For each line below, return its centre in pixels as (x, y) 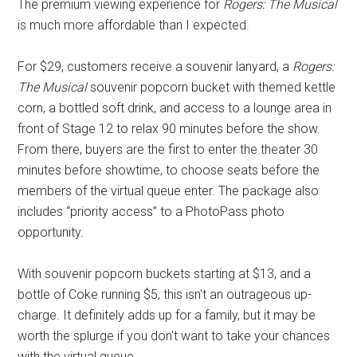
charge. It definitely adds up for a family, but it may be (167, 315)
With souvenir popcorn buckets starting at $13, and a (165, 274)
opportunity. (51, 232)
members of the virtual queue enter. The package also (169, 191)
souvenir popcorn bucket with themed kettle (212, 87)
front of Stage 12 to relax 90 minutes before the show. (169, 129)
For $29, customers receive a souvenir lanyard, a (155, 67)
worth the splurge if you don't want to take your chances (174, 336)
